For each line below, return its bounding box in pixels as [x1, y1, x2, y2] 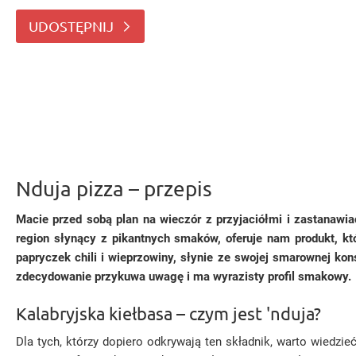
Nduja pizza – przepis [16, 176, 212, 201]
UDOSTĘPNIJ [29, 17, 114, 34]
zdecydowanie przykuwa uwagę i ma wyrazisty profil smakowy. [16, 269, 351, 284]
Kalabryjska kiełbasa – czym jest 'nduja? [16, 303, 321, 323]
